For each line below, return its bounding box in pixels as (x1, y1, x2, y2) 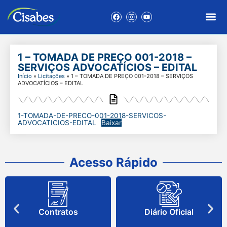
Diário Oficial (144, 206, 194, 217)
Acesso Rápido (69, 155, 158, 170)
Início (18, 72, 32, 80)
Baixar (101, 118, 122, 127)
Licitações (38, 72, 65, 80)
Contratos (38, 206, 78, 217)
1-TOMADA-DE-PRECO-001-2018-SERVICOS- (18, 111, 166, 120)
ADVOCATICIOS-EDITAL (18, 118, 96, 127)
